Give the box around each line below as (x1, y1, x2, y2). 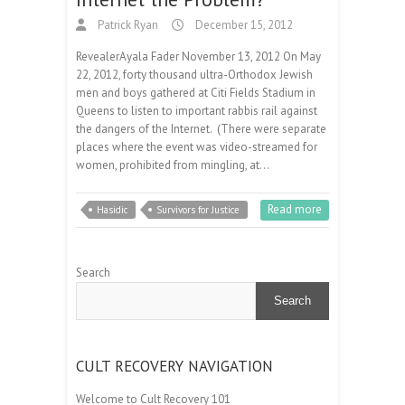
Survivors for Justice (156, 202, 240, 216)
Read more (268, 201, 322, 217)
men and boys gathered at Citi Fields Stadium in (76, 84, 316, 100)
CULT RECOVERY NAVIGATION (76, 355, 273, 376)
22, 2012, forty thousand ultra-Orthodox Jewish (76, 66, 313, 82)
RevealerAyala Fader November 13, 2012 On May (76, 48, 321, 64)
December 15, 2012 (193, 16, 293, 33)
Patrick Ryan (95, 16, 158, 33)
